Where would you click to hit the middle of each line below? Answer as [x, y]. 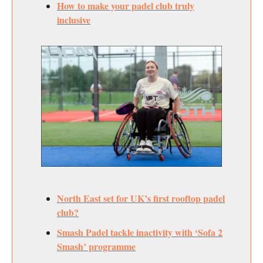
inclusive [74, 19]
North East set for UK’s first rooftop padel [141, 198]
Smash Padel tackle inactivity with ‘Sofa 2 [140, 232]
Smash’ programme [96, 246]
